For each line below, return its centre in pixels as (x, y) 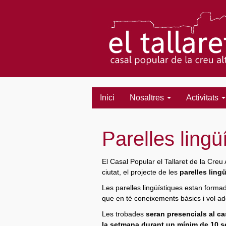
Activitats (203, 98)
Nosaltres (148, 98)
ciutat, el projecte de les (141, 172)
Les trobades (124, 214)
